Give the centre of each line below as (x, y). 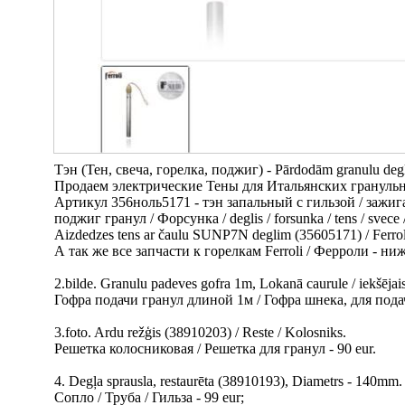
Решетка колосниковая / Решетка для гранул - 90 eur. (215, 348)
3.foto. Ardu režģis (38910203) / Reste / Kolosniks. (200, 332)
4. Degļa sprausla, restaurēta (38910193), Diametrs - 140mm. (228, 381)
